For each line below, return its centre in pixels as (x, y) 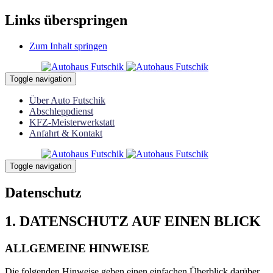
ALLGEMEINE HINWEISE (77, 248)
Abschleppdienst (61, 111)
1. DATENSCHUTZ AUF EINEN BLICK (133, 221)
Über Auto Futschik (67, 100)
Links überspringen (66, 20)
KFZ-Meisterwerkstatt (72, 122)
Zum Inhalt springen (68, 46)
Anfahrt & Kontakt (66, 133)
